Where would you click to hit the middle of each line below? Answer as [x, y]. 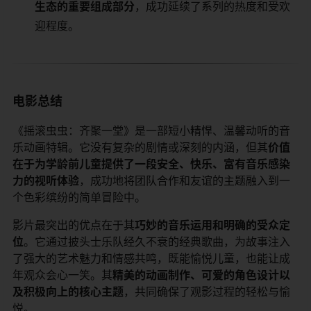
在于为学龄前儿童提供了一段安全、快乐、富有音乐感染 [151, 163]
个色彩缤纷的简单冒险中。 [79, 197]
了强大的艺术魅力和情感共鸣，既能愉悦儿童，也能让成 [151, 258]
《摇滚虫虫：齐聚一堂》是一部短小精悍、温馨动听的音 [151, 130]
